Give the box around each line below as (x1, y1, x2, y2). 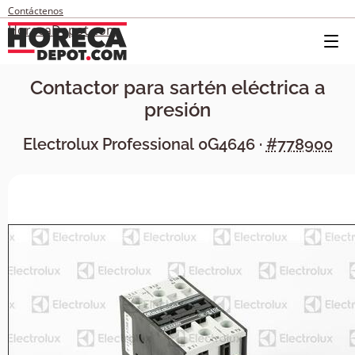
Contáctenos (8, 4, 63, 17)
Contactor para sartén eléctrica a (29, 76, 326, 100)
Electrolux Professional (22, 134, 198, 154)
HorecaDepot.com (8, 21, 118, 39)
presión (144, 98, 211, 122)
